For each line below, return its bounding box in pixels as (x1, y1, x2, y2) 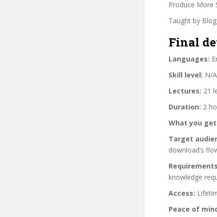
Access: (169, 188, 195, 198)
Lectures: (169, 86, 201, 95)
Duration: (169, 102, 201, 111)
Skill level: (169, 70, 203, 79)
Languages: (169, 54, 210, 63)
